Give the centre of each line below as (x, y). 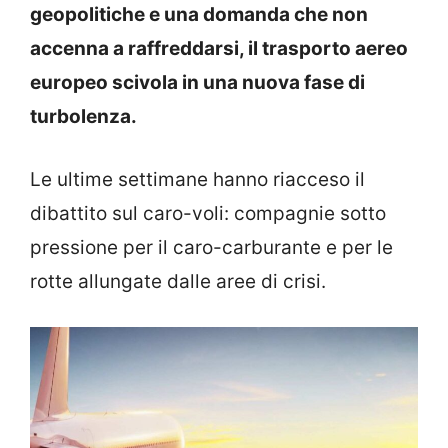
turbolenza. (83, 117)
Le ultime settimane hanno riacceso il (197, 179)
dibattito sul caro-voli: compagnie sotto (208, 213)
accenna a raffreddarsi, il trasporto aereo (219, 49)
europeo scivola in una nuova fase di (197, 83)
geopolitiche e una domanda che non (199, 15)
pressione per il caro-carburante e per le (211, 247)
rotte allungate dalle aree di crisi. (178, 281)
